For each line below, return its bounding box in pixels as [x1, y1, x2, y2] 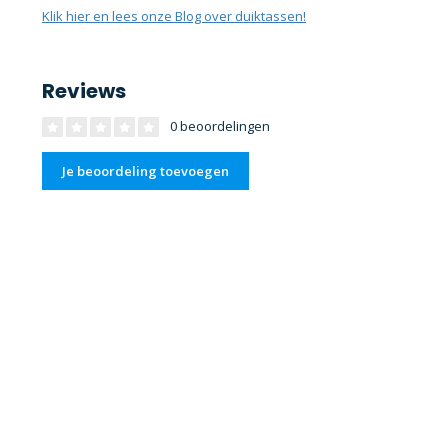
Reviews [42, 77, 126, 106]
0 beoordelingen [167, 117, 270, 136]
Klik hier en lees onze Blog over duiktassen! [42, 7, 306, 26]
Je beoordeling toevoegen [62, 162, 229, 181]
